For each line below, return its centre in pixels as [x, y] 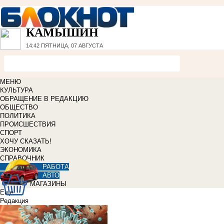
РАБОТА [56, 167]
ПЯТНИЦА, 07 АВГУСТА [71, 46]
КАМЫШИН [62, 33]
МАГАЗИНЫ [48, 184]
